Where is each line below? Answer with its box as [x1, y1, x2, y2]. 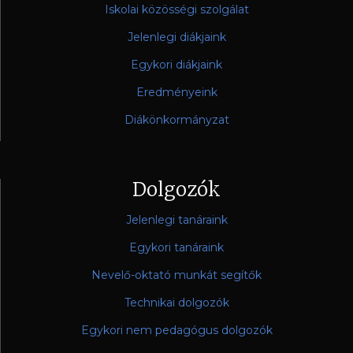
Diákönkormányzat [124, 113, 229, 128]
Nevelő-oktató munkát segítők [91, 268, 262, 283]
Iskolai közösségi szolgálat [104, 2, 249, 17]
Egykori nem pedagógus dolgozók [80, 323, 273, 338]
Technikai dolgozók [124, 295, 229, 310]
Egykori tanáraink [129, 240, 224, 255]
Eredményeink [136, 85, 217, 100]
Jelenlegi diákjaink [127, 30, 226, 45]
